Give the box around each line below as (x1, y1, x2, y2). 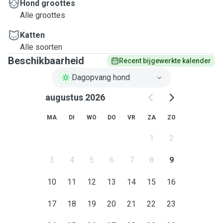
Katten (20, 30, 45, 40)
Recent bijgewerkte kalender (119, 57, 211, 65)
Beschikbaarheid (8, 55, 84, 67)
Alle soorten (20, 42, 62, 52)
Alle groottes (20, 10, 65, 20)
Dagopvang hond (72, 73, 130, 82)
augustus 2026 (45, 92, 105, 103)
